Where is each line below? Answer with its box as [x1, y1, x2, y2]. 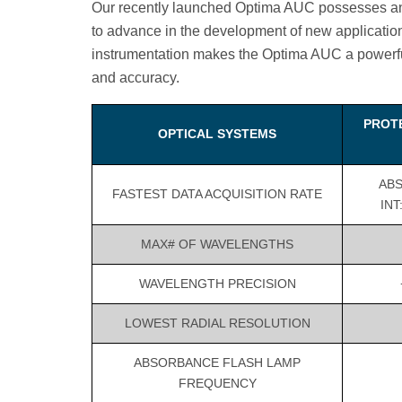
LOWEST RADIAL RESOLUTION [124, 316, 310, 331]
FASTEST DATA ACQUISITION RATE [112, 187, 322, 202]
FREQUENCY [178, 376, 257, 391]
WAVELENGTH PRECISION [138, 276, 296, 292]
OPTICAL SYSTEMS [158, 127, 276, 142]
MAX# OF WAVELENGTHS [141, 237, 293, 252]
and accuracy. [92, 70, 179, 86]
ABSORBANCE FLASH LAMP [134, 355, 301, 371]
